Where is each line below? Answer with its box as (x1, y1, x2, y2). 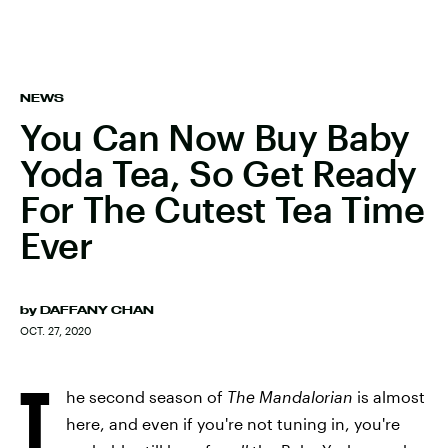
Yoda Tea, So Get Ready (20, 152, 418, 194)
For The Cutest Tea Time (20, 188, 425, 230)
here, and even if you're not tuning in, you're (66, 414, 400, 433)
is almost (357, 387, 425, 406)
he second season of (66, 387, 227, 406)
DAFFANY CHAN (40, 304, 154, 316)
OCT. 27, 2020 (20, 324, 91, 337)
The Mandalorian (227, 387, 357, 406)
